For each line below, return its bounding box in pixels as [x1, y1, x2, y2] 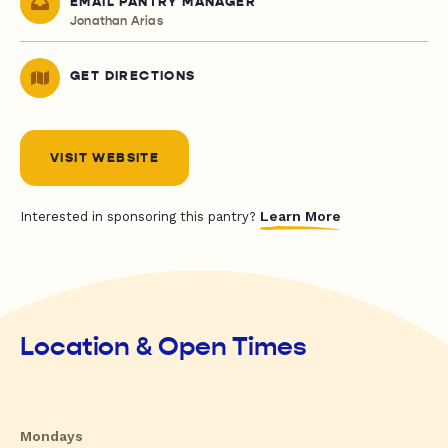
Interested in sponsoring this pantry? [20, 209, 260, 225]
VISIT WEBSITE [50, 150, 160, 167]
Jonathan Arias [70, 14, 163, 29]
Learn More [260, 208, 341, 225]
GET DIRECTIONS [70, 68, 196, 85]
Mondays [20, 428, 83, 445]
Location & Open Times [20, 331, 307, 363]
